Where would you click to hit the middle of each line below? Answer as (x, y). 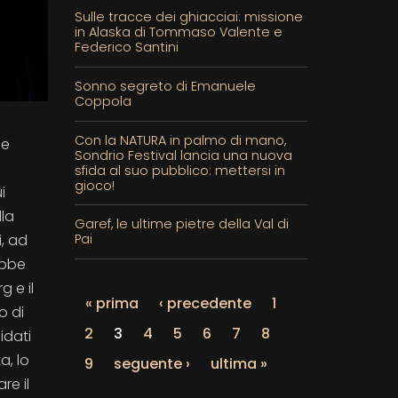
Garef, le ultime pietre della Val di (181, 224)
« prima (111, 303)
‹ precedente (205, 303)
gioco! (94, 185)
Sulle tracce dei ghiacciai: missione (188, 17)
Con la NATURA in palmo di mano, (180, 140)
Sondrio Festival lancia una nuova (183, 155)
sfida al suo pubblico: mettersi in (179, 170)
